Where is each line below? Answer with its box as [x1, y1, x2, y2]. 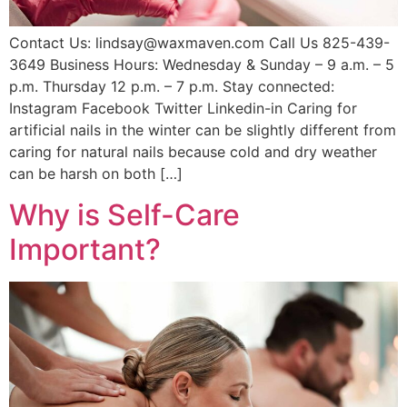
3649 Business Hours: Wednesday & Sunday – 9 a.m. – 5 [9, 55, 394, 74]
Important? [9, 231, 161, 267]
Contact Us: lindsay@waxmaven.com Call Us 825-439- [9, 34, 390, 53]
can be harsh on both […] [9, 164, 183, 184]
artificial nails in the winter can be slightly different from [9, 121, 396, 140]
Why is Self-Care [9, 196, 240, 233]
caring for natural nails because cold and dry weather [9, 143, 377, 162]
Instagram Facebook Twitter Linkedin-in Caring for [9, 99, 357, 118]
